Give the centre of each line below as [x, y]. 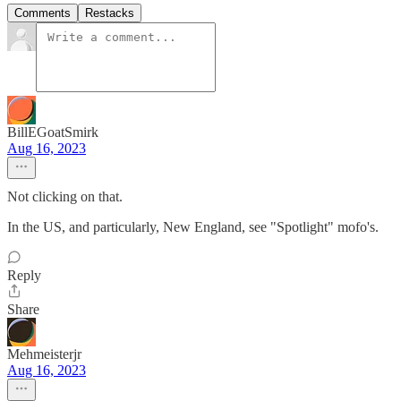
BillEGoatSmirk [53, 132]
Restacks [110, 13]
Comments [43, 13]
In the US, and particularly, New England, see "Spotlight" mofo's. [193, 227]
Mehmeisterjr [44, 354]
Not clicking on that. [65, 197]
